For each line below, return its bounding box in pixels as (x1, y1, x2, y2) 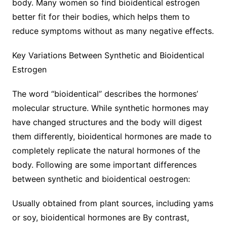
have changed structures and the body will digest (12, 117, 202, 127)
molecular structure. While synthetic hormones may (12, 102, 209, 113)
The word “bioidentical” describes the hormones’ (12, 88, 198, 99)
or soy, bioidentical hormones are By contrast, (12, 212, 189, 222)
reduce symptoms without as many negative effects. (12, 25, 214, 36)
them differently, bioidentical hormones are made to (12, 131, 212, 141)
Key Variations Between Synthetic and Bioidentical (12, 50, 204, 60)
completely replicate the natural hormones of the (12, 145, 200, 156)
